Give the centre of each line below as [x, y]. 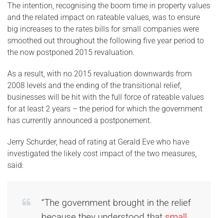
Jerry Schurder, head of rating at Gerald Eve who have [98, 142]
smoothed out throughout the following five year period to [106, 41]
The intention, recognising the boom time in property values [109, 6]
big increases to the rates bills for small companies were [103, 29]
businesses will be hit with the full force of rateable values [106, 97]
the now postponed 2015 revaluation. [71, 52]
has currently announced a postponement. [80, 120]
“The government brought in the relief [116, 203]
